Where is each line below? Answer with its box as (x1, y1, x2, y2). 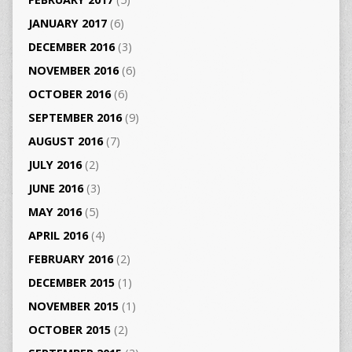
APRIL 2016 (27, 227, 88, 243)
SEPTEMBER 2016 (27, 109, 122, 125)
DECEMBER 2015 (27, 274, 115, 290)
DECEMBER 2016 (27, 38, 115, 54)
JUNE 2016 (27, 180, 83, 196)
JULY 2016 (27, 156, 82, 172)
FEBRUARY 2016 (27, 251, 113, 266)
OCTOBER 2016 (27, 86, 111, 101)
